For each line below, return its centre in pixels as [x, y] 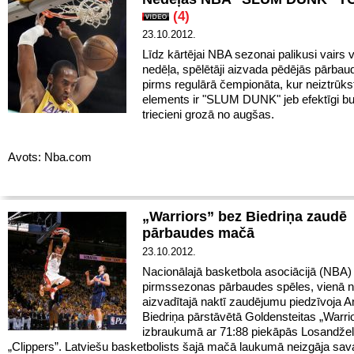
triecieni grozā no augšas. [208, 114]
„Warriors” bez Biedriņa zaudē [245, 217]
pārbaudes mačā [198, 233]
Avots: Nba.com [50, 157]
